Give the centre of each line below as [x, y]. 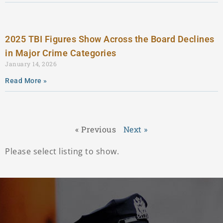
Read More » [26, 81]
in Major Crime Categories [61, 53]
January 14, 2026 [31, 64]
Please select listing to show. [62, 151]
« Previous [96, 129]
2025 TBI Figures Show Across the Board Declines [110, 39]
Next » [135, 129]
